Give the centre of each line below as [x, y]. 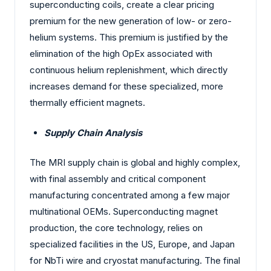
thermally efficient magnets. [87, 103]
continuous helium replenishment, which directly [129, 70]
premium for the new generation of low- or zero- [131, 21]
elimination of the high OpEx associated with [121, 54]
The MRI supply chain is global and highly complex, [135, 163]
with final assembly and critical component [118, 179]
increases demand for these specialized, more [126, 87]
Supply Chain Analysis [93, 132]
